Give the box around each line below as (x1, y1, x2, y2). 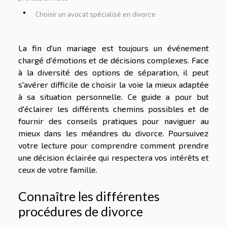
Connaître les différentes (18, 188, 160, 204)
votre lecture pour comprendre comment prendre (18, 140, 209, 150)
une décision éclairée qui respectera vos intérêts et (18, 152, 209, 162)
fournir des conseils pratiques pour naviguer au (18, 116, 209, 126)
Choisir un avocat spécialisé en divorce (35, 10, 156, 19)
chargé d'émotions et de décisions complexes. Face (18, 55, 209, 65)
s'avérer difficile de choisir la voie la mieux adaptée (18, 79, 209, 89)
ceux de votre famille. (18, 164, 97, 174)
